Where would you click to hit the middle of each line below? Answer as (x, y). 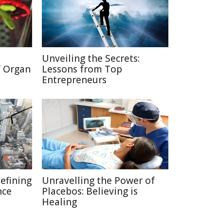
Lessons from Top (82, 69)
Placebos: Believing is (90, 191)
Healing (59, 202)
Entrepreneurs (74, 80)
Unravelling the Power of (98, 181)
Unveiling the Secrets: (91, 58)
